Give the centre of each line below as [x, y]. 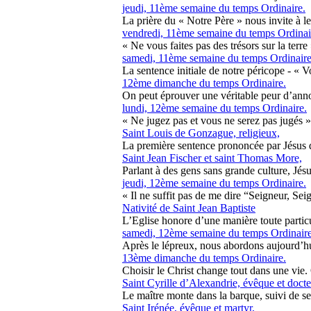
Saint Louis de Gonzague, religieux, [201, 133]
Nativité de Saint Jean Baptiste [189, 208]
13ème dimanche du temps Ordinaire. [204, 258]
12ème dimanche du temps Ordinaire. [204, 83]
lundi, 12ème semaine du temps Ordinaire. [215, 108]
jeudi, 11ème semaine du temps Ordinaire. [214, 8]
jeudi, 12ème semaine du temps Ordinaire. [214, 183]
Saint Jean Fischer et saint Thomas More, [212, 158]
